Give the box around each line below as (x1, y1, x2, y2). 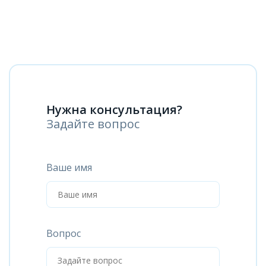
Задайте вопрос (46, 116, 140, 132)
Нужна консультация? (46, 102, 182, 118)
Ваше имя (46, 161, 92, 174)
